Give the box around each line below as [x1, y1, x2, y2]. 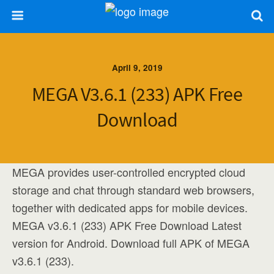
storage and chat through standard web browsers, [12, 182, 254, 198]
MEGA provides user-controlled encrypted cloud [12, 164, 245, 180]
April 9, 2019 [111, 62, 163, 73]
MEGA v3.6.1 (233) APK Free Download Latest [12, 217, 242, 233]
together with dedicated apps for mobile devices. [12, 199, 248, 215]
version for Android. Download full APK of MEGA [12, 235, 250, 251]
